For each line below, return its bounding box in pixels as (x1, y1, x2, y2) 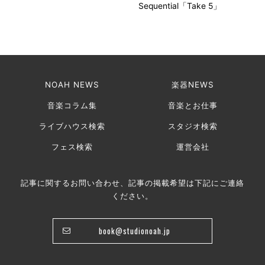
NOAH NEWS (44, 79, 99, 89)
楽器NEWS (172, 79, 215, 89)
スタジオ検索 (168, 121, 218, 131)
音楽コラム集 (47, 100, 97, 110)
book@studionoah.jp (98, 225, 170, 237)
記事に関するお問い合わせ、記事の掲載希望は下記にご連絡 (21, 177, 244, 188)
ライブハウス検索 (38, 121, 105, 131)
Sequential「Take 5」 (138, 1, 222, 11)
